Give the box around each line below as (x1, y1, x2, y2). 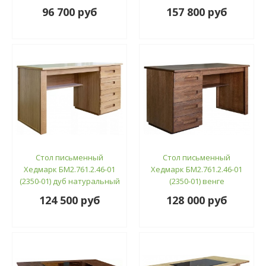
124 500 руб (39, 192, 100, 207)
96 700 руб (42, 4, 97, 19)
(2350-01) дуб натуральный (19, 175, 120, 186)
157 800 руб (166, 4, 227, 19)
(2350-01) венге (169, 175, 224, 186)
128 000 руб (166, 192, 227, 207)
